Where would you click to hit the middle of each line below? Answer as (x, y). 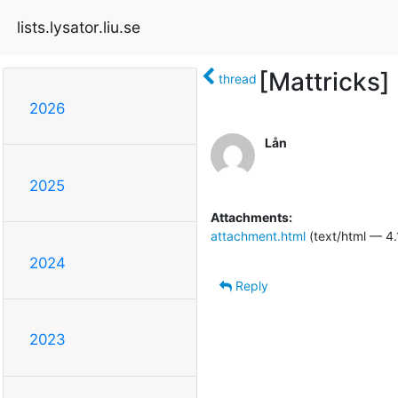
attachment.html (258, 235)
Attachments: (251, 217)
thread (237, 78)
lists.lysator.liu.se (79, 27)
